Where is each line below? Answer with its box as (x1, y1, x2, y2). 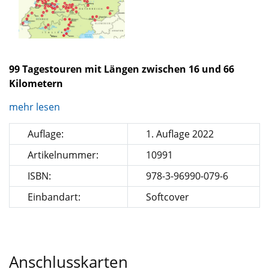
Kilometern (9, 77, 63, 91)
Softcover (146, 190, 189, 204)
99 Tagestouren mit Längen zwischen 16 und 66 (9, 62, 234, 76)
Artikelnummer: (28, 148, 98, 162)
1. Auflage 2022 (146, 127, 214, 141)
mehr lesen (9, 100, 62, 114)
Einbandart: (28, 190, 80, 204)
